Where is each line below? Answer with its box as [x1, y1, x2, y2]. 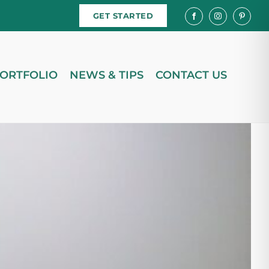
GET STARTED [92, 11, 154, 20]
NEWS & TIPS [70, 68, 144, 82]
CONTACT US [156, 68, 228, 82]
